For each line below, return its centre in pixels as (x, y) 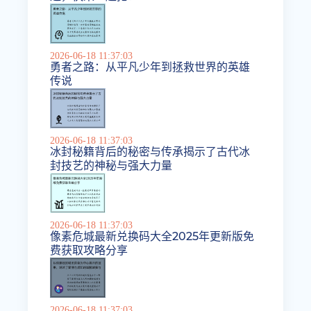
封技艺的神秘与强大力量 (111, 166)
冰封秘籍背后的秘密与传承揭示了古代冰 (150, 152)
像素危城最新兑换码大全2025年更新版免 (152, 237)
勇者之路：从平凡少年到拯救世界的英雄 (150, 67)
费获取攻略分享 (89, 251)
